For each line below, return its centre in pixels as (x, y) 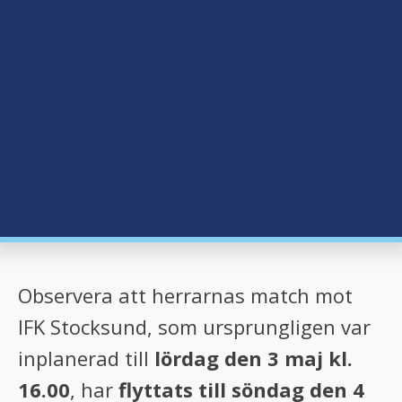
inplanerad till (86, 358)
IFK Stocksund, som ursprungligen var (194, 326)
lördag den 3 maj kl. (253, 358)
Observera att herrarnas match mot (185, 295)
